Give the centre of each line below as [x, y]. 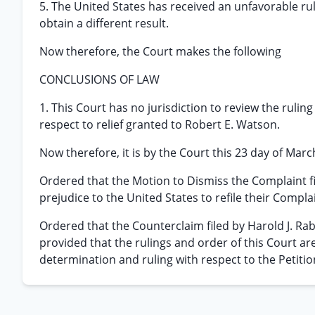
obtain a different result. [104, 23]
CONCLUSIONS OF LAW [99, 79]
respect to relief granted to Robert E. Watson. [160, 124]
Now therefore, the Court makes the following [160, 51]
